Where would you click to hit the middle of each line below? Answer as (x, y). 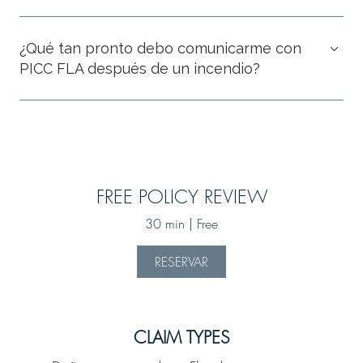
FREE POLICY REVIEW (181, 196)
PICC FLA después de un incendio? (140, 68)
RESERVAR (181, 262)
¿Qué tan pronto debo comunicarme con (160, 48)
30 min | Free (181, 224)
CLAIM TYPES (181, 337)
